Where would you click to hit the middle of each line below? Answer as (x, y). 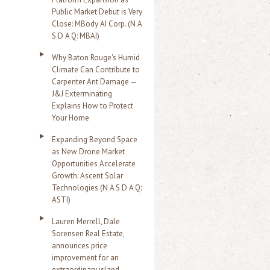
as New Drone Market (88, 152)
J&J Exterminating (82, 94)
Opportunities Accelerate (94, 164)
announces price (80, 246)
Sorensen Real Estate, (88, 234)
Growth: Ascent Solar (87, 176)
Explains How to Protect (93, 106)
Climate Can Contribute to (96, 70)
